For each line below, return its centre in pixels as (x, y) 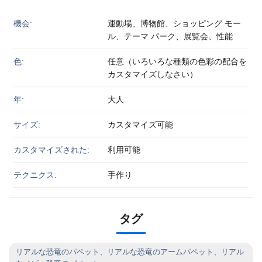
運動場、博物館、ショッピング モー (174, 23)
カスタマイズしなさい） (152, 74)
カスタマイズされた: (51, 149)
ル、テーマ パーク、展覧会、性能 (170, 36)
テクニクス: (35, 175)
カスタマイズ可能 (140, 124)
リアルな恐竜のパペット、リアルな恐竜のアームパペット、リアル (130, 251)
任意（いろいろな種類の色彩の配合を (177, 61)
